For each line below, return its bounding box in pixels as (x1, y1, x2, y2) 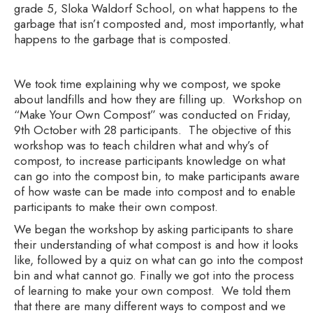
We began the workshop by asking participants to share (14, 221, 293, 238)
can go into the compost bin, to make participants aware (14, 168, 300, 185)
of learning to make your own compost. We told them (14, 282, 291, 300)
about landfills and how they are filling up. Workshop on (14, 91, 302, 108)
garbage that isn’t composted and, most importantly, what (14, 15, 303, 33)
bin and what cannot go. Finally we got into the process (14, 267, 294, 284)
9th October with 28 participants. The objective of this (14, 122, 291, 139)
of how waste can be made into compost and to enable (14, 183, 296, 201)
